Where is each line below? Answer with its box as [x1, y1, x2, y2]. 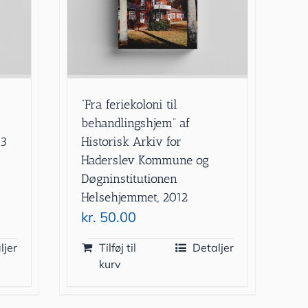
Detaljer [192, 240, 234, 254]
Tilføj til [99, 240, 137, 254]
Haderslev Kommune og [81, 152, 210, 168]
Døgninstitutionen [81, 170, 178, 186]
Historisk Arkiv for [81, 133, 182, 149]
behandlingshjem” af [81, 115, 190, 131]
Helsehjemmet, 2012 [81, 189, 188, 205]
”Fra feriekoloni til [81, 96, 178, 112]
